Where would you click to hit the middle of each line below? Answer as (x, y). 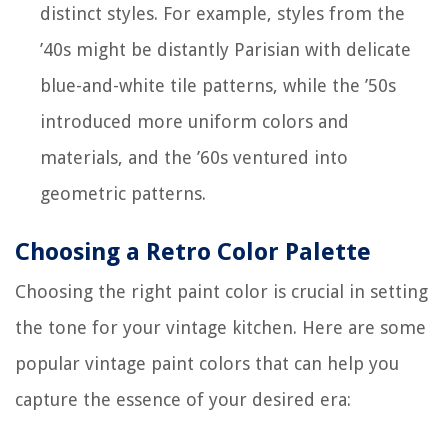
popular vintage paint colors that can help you (207, 363)
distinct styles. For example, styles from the (222, 13)
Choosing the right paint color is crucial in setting (221, 291)
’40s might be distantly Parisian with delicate (225, 49)
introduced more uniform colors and (194, 121)
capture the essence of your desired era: (183, 399)
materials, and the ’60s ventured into (194, 157)
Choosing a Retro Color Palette (193, 251)
